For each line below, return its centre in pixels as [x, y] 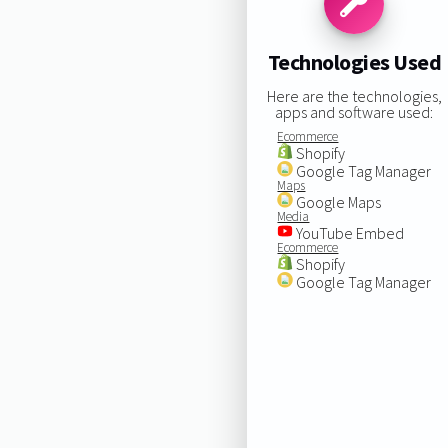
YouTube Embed [349, 232]
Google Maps [337, 201]
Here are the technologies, [354, 95]
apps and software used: [354, 111]
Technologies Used [354, 62]
